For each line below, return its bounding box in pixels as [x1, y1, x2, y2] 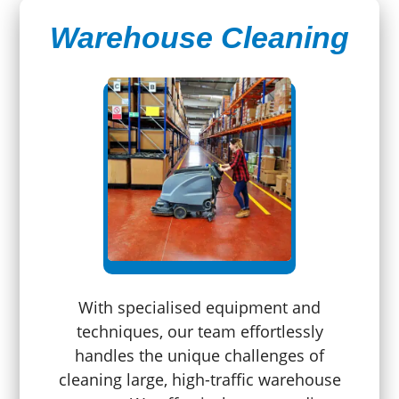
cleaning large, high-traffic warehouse [58, 369, 341, 391]
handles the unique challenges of [75, 345, 324, 367]
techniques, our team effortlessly [76, 321, 323, 343]
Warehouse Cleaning [50, 20, 349, 55]
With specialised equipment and [78, 297, 321, 319]
